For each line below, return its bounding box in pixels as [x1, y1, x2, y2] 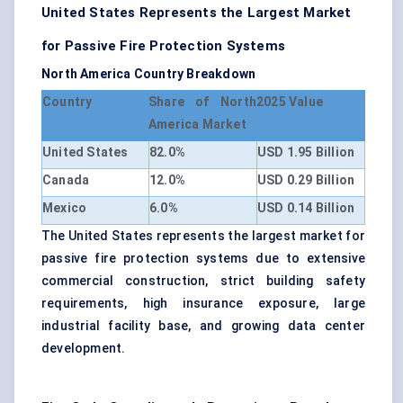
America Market [148, 117, 246, 132]
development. [41, 341, 126, 356]
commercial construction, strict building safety [41, 273, 365, 289]
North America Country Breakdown [41, 67, 256, 82]
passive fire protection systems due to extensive [41, 251, 365, 266]
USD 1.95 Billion [257, 145, 355, 160]
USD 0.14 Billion [257, 201, 355, 216]
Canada [42, 173, 90, 188]
